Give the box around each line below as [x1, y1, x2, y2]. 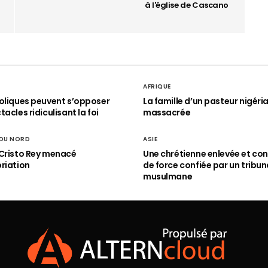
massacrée [143, 106, 191, 118]
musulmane [143, 170, 193, 182]
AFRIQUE [143, 82, 171, 91]
